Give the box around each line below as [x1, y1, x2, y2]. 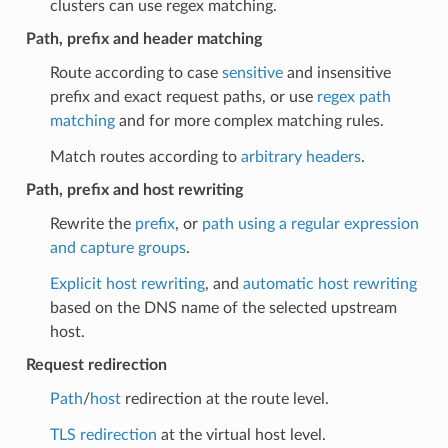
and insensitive [282, 64, 391, 81]
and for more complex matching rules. [114, 112, 384, 129]
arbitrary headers [240, 148, 361, 165]
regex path [316, 88, 391, 105]
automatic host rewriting [242, 275, 417, 292]
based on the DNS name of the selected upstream [49, 299, 397, 316]
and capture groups [49, 239, 186, 256]
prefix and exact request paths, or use [49, 88, 317, 105]
